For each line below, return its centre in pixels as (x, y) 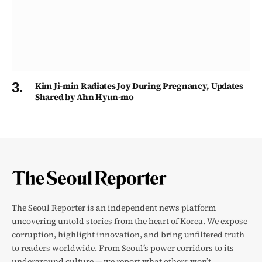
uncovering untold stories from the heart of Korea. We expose (130, 221)
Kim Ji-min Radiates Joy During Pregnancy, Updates (139, 86)
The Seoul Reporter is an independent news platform (114, 208)
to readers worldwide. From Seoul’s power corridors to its (123, 248)
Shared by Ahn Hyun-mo (85, 97)
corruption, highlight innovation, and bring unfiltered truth (128, 235)
